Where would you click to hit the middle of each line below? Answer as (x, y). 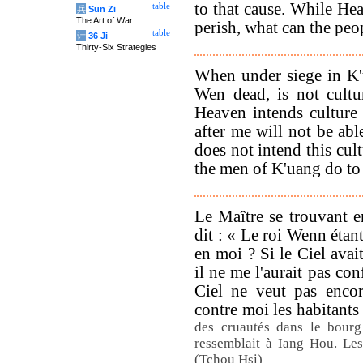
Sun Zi (102, 9)
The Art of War (105, 20)
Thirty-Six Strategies (116, 47)
